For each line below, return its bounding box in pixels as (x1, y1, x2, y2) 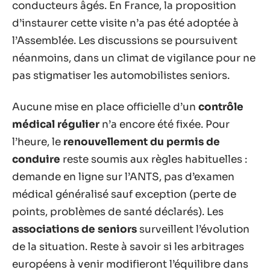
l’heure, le (12, 135, 63, 148)
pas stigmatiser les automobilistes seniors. (12, 69, 230, 82)
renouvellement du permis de (63, 135, 220, 148)
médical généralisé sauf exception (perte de (12, 187, 236, 201)
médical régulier (12, 118, 99, 131)
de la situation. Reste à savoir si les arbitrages (12, 240, 244, 253)
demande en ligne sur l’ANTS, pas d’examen (12, 170, 234, 183)
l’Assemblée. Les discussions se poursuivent (12, 34, 237, 47)
